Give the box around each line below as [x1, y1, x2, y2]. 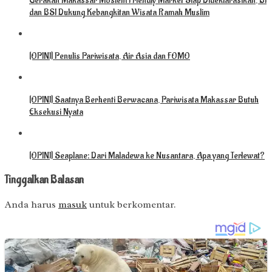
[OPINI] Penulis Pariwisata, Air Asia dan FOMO [29, 50, 190, 63]
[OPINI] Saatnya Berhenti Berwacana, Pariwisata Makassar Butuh [29, 94, 259, 106]
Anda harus [5, 198, 58, 211]
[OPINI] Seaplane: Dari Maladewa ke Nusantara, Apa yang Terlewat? [29, 150, 265, 162]
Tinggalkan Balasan [5, 173, 84, 188]
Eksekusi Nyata [29, 106, 83, 118]
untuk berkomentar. [87, 198, 176, 211]
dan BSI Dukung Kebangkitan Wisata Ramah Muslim [29, 7, 209, 19]
